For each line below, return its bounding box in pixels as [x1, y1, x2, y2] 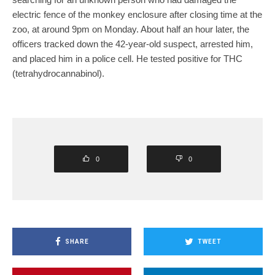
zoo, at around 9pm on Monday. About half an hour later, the [12, 24, 249, 35]
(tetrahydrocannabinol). [12, 68, 104, 79]
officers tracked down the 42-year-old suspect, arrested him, [12, 39, 253, 50]
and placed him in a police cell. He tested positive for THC [12, 53, 242, 64]
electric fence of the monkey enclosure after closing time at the [12, 9, 262, 20]
